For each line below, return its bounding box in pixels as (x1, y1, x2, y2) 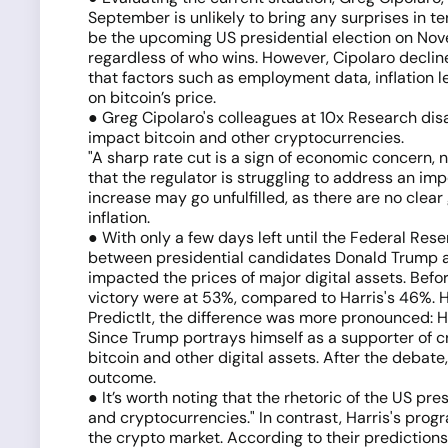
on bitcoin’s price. (88, 87, 216, 108)
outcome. (88, 367, 156, 388)
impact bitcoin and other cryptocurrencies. (88, 127, 404, 148)
